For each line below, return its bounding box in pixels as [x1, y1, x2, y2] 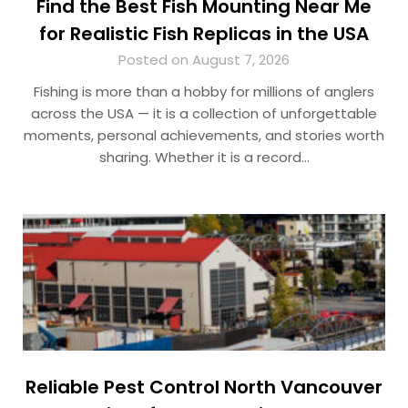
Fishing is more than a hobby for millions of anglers [34, 82, 374, 102]
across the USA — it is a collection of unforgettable [31, 104, 377, 124]
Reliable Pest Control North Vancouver [25, 374, 382, 401]
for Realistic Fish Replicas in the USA [39, 21, 369, 47]
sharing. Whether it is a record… [98, 148, 310, 168]
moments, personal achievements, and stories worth [24, 126, 384, 146]
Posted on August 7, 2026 [118, 50, 290, 70]
